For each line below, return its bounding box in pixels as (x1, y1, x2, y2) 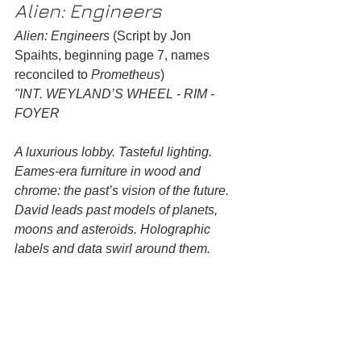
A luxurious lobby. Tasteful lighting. (15, 144, 215, 159)
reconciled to (15, 67, 91, 81)
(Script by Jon (110, 28, 194, 43)
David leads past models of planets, (15, 202, 221, 217)
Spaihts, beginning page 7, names (15, 48, 213, 62)
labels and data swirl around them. (15, 241, 210, 255)
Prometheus (91, 67, 160, 81)
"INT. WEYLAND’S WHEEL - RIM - (15, 86, 218, 101)
